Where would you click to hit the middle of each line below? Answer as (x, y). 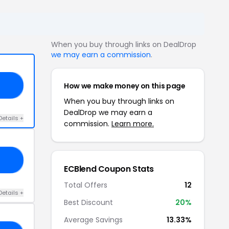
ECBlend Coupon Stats (109, 169)
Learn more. (133, 123)
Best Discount (88, 202)
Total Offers (86, 185)
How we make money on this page (125, 86)
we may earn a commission (101, 54)
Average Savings (93, 220)
